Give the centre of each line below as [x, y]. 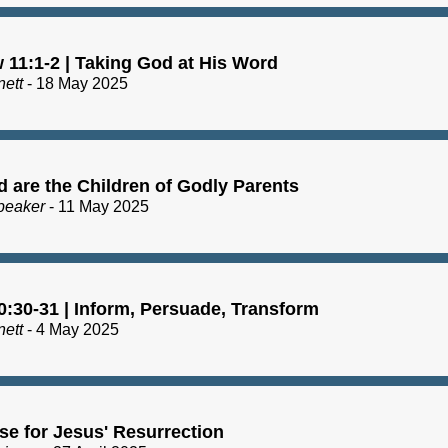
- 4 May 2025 [71, 329]
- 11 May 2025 [99, 206]
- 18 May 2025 [75, 83]
